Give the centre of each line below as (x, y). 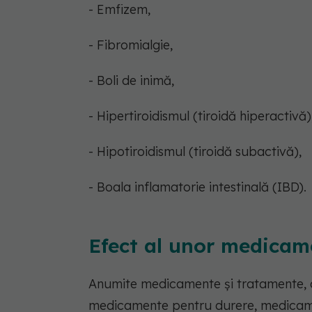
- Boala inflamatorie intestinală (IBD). (197, 187)
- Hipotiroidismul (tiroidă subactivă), (195, 151)
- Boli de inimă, (131, 80)
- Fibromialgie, (131, 45)
